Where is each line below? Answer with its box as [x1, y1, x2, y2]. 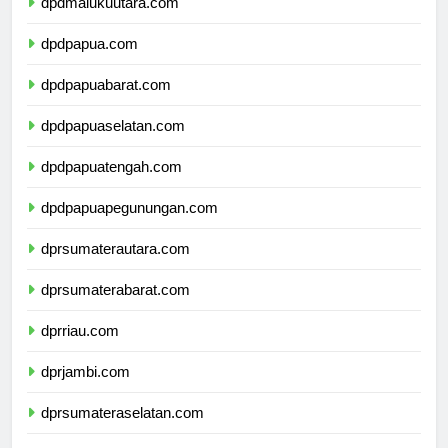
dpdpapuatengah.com [41, 175, 182, 193]
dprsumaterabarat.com [41, 298, 190, 316]
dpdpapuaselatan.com [41, 134, 185, 152]
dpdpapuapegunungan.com [41, 216, 218, 234]
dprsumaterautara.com [41, 257, 190, 275]
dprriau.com [41, 339, 119, 357]
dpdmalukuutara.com [41, 11, 179, 29]
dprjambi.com [41, 380, 130, 398]
